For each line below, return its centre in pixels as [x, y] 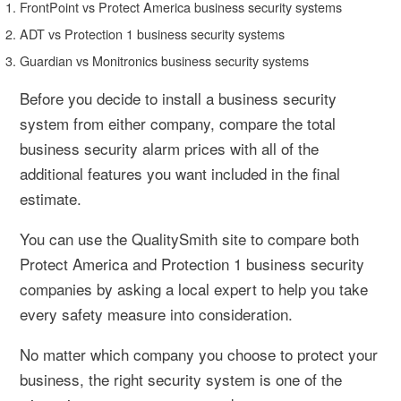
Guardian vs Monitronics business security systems [164, 60]
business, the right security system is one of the [181, 379]
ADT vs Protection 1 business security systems [152, 33]
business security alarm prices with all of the [169, 148]
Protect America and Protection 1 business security [192, 263]
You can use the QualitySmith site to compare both [189, 238]
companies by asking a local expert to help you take [194, 288]
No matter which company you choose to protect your [199, 354]
